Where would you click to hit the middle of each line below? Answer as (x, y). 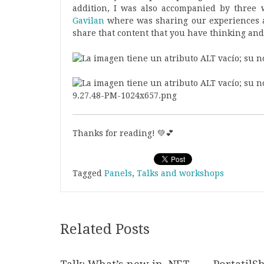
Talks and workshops (180, 173)
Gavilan (88, 21)
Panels (118, 173)
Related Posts (105, 229)
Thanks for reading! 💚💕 (123, 133)
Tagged (88, 173)
